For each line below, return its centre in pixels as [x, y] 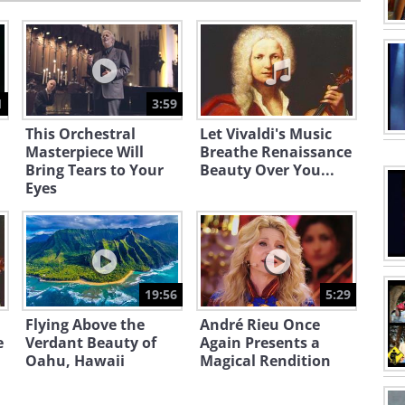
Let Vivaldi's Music [265, 134]
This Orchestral [80, 134]
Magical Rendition [265, 361]
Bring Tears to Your [94, 170]
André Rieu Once [259, 325]
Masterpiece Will [85, 152]
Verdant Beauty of [91, 343]
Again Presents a [259, 343]
